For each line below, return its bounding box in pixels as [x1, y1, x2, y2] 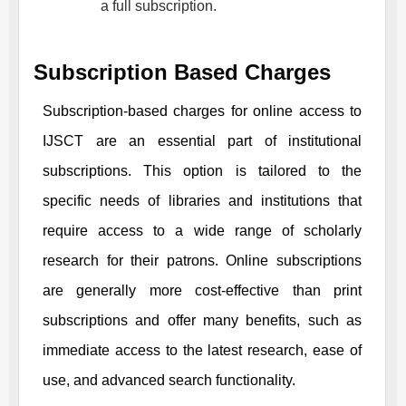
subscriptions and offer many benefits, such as [43, 312, 362, 328]
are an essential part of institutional [83, 132, 362, 149]
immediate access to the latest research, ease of [43, 342, 362, 358]
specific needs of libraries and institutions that [43, 192, 362, 208]
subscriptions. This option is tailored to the [43, 162, 362, 179]
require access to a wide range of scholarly [43, 222, 362, 238]
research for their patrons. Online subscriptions [43, 252, 362, 268]
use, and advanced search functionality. [43, 372, 295, 388]
